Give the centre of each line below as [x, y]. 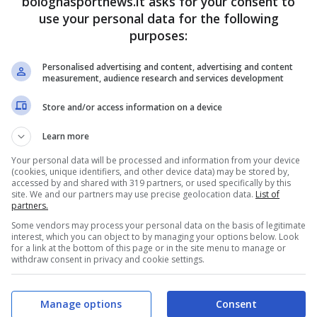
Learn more [66, 136]
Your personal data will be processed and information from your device [156, 160]
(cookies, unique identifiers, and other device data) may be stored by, [150, 172]
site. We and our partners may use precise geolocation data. [133, 194]
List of [267, 194]
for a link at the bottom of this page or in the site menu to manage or [149, 248]
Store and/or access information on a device [132, 107]
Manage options [81, 304]
